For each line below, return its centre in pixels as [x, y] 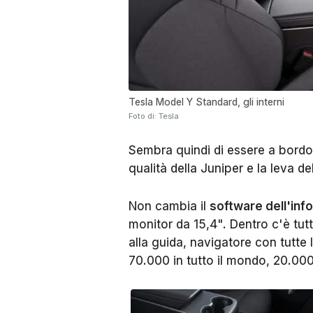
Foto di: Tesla [154, 116]
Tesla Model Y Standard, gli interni [206, 102]
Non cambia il [169, 206]
